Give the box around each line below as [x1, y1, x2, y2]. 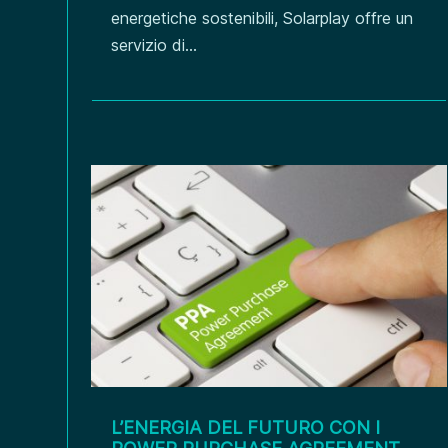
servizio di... [111, 34, 198, 55]
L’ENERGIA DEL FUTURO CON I [111, 417, 381, 439]
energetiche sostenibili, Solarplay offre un [111, 7, 414, 28]
